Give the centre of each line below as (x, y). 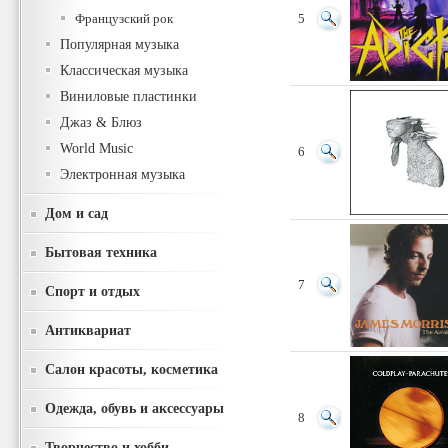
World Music (96, 148)
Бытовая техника (101, 252)
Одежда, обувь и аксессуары (134, 408)
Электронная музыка (122, 174)
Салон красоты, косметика (131, 369)
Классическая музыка (124, 70)
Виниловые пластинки (128, 96)
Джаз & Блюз (101, 122)
